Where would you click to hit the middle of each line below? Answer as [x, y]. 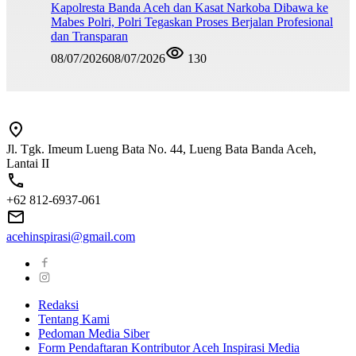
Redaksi [58, 305]
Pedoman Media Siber [94, 334]
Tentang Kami [74, 319]
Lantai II [28, 164]
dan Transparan [89, 36]
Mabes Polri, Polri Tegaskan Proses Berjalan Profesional [192, 21]
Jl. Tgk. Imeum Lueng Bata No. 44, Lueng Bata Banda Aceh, [161, 149]
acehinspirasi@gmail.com [71, 237]
